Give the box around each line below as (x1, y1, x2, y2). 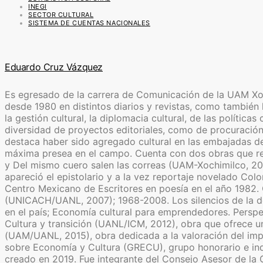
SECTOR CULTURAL (28, 11, 94, 19)
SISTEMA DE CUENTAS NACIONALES (28, 19, 150, 28)
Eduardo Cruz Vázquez (5, 60, 103, 73)
